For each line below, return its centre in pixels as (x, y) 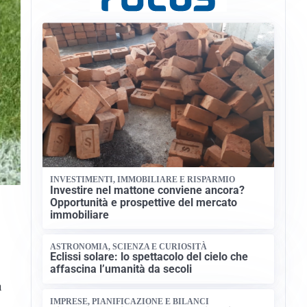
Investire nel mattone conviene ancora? (148, 190)
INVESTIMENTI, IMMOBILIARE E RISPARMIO (143, 180)
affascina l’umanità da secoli (121, 269)
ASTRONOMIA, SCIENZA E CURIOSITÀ (129, 246)
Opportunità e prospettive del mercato (144, 202)
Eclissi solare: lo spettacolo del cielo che (149, 257)
